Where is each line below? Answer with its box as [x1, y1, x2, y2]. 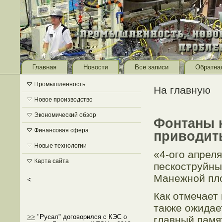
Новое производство [34, 96, 93, 103]
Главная [32, 63, 56, 71]
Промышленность [34, 81, 85, 88]
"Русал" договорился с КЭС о [35, 213, 127, 221]
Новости [83, 63, 108, 71]
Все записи [135, 63, 168, 71]
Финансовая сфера [34, 127, 89, 134]
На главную [154, 84, 211, 96]
